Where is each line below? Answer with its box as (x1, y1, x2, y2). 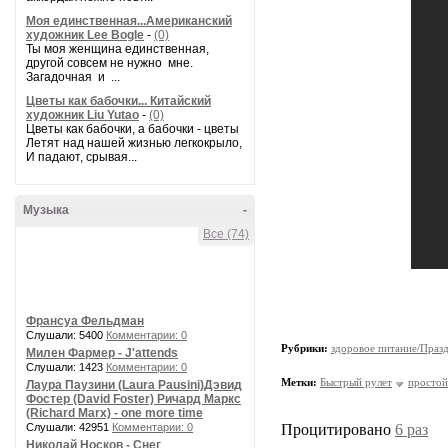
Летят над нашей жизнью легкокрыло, (26, 136, 242, 150)
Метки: (281, 376, 317, 388)
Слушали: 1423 (26, 361, 106, 373)
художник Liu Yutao (26, 108, 139, 122)
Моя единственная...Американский (26, 14, 232, 28)
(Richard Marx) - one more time (26, 406, 203, 420)
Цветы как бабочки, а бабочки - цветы (26, 122, 239, 136)
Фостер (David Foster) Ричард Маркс (26, 392, 241, 406)
